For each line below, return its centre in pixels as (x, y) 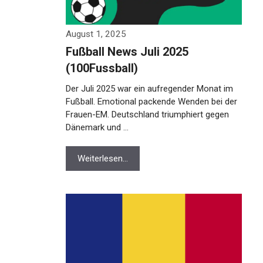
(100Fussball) (102, 81)
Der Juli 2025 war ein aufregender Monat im (149, 102)
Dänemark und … (97, 140)
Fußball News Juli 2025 (127, 65)
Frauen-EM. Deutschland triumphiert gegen (147, 127)
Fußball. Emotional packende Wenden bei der (151, 114)
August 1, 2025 (96, 47)
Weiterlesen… (103, 171)
